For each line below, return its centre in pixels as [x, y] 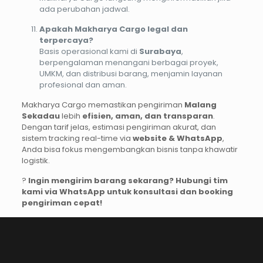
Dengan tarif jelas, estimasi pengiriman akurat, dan [119, 127]
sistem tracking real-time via [77, 138]
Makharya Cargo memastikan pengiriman [103, 104]
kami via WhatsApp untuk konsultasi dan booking [127, 191]
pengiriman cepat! [62, 203]
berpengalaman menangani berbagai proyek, [129, 62]
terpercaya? [66, 40]
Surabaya [160, 51]
